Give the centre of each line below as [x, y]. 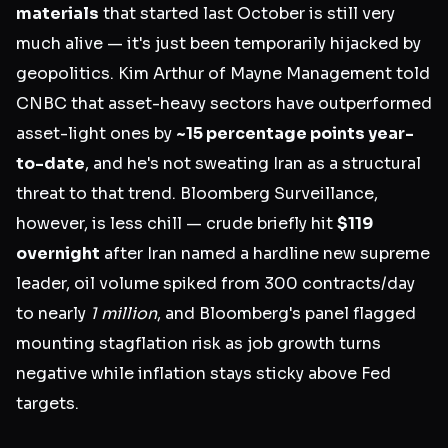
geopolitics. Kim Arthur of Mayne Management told [223, 74]
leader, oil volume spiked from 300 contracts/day [215, 284]
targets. [47, 404]
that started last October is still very [247, 14]
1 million [123, 314]
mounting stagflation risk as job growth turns [198, 344]
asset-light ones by [96, 134]
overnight [58, 254]
